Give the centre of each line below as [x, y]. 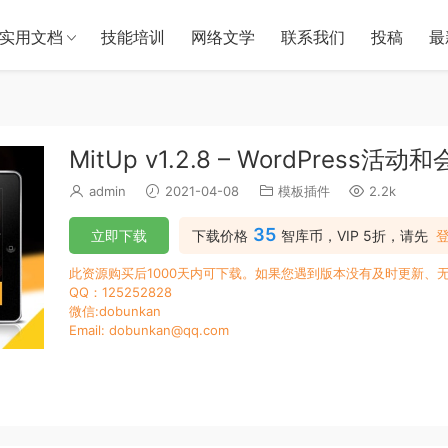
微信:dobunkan [115, 311]
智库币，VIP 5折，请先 [354, 235]
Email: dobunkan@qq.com [149, 330]
